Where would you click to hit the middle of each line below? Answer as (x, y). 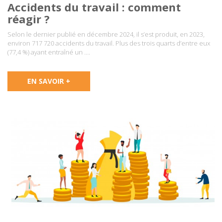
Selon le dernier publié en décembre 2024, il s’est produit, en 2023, (106, 34)
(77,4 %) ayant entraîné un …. (49, 52)
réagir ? (28, 19)
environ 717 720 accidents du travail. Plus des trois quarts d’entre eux (109, 43)
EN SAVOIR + (49, 81)
